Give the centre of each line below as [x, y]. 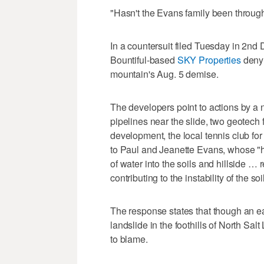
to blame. [129, 239]
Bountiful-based [144, 60]
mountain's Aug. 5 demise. [164, 74]
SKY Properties [209, 60]
